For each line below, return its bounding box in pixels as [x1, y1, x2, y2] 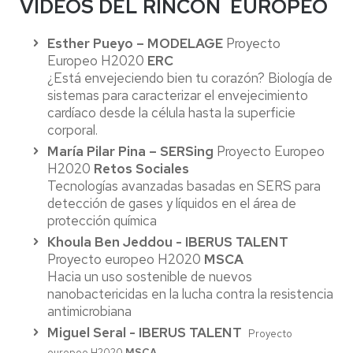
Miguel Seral [47, 324, 126, 341]
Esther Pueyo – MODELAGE [47, 35, 223, 52]
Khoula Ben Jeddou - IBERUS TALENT [47, 233, 288, 251]
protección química [47, 212, 157, 229]
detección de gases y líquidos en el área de [47, 195, 296, 212]
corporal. [47, 121, 98, 139]
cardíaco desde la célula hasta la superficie [47, 104, 295, 121]
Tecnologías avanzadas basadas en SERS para [47, 177, 321, 195]
